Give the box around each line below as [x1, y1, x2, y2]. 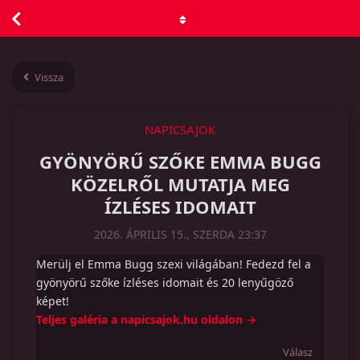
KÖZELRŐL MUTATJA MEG [70, 172, 290, 196]
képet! [36, 293, 69, 309]
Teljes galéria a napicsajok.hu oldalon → [36, 312, 256, 327]
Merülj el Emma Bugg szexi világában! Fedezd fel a [36, 256, 311, 272]
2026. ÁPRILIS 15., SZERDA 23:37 [93, 227, 267, 242]
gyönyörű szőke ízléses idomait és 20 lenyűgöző [36, 275, 293, 290]
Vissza [35, 70, 63, 84]
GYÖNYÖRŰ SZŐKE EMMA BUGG [39, 149, 321, 174]
